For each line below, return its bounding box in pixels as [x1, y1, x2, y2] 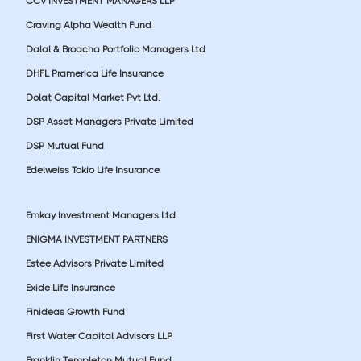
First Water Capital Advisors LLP [26, 330, 172, 342]
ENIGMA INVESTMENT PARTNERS [26, 233, 168, 245]
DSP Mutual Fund [26, 139, 104, 151]
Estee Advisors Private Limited [26, 257, 164, 269]
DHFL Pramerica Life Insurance [26, 67, 164, 79]
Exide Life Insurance [26, 281, 115, 293]
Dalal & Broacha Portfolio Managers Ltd [26, 43, 205, 55]
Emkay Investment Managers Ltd [26, 209, 176, 221]
